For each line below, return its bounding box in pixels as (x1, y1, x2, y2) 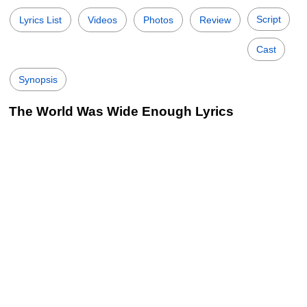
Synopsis (19, 74, 58, 85)
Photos (143, 14, 173, 25)
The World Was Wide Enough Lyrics (9, 104, 234, 119)
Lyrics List (19, 14, 62, 25)
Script (256, 14, 281, 25)
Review (199, 14, 231, 25)
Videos (88, 14, 117, 25)
